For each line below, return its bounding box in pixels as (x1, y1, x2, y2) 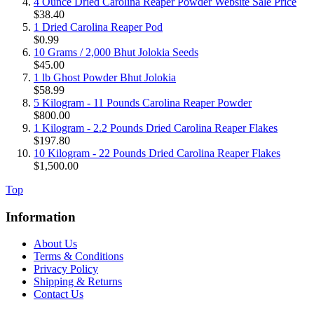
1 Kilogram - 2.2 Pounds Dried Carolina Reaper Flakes (34, 121, 278, 134)
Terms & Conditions (34, 250, 123, 263)
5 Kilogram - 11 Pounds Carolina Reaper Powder (34, 96, 252, 109)
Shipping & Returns (34, 275, 122, 288)
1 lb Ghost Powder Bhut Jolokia (34, 71, 176, 83)
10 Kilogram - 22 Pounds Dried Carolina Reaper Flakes (34, 146, 280, 159)
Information (6, 209, 76, 224)
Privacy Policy (34, 263, 98, 275)
